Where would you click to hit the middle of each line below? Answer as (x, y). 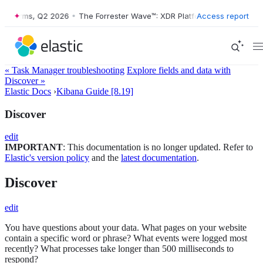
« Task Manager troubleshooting (65, 70)
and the (105, 158)
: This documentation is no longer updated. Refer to (158, 147)
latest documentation (159, 158)
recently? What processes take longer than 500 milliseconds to (119, 249)
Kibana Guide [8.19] (95, 91)
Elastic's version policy (47, 158)
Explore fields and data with (179, 70)
